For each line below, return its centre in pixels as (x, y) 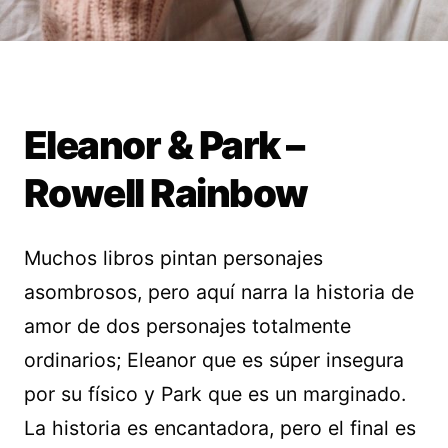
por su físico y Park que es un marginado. (215, 394)
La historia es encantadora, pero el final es (220, 428)
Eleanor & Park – (164, 145)
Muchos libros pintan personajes (173, 258)
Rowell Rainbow (166, 193)
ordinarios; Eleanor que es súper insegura (214, 360)
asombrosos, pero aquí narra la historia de (219, 292)
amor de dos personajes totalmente (187, 326)
